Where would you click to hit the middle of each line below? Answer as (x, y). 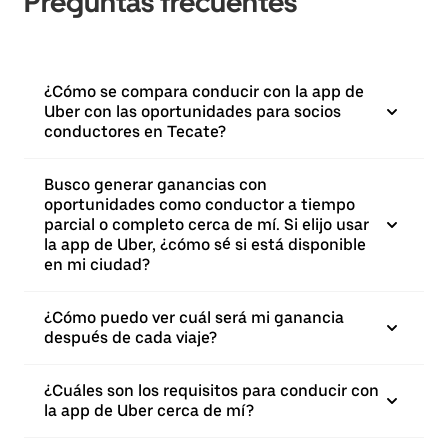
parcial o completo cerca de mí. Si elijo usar (206, 224)
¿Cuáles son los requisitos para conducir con (211, 390)
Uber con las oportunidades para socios (192, 111)
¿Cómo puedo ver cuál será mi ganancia (194, 317)
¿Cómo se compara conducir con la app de (204, 91)
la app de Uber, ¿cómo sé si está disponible (205, 244)
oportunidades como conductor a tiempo (199, 204)
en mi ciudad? (97, 264)
